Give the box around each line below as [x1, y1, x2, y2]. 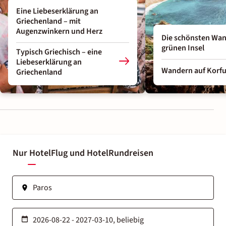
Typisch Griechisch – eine [16, 46, 102, 58]
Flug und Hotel [51, 146, 108, 159]
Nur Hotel [13, 146, 51, 159]
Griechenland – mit [16, 16, 81, 27]
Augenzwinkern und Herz [16, 26, 102, 37]
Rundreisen [108, 146, 153, 159]
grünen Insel [161, 42, 204, 54]
